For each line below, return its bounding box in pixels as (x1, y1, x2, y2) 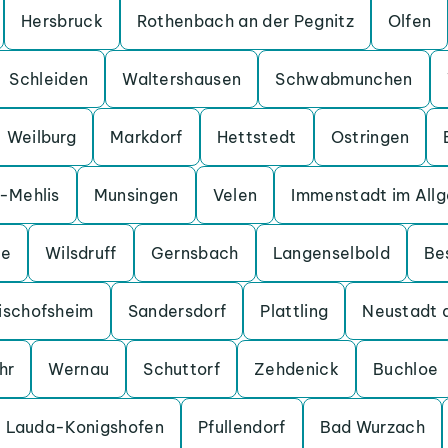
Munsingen (93, 185, 179, 205)
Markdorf (110, 127, 183, 147)
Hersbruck (20, 11, 103, 31)
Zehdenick (254, 359, 339, 379)
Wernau (48, 359, 110, 379)
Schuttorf (143, 359, 221, 379)
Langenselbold (272, 243, 390, 263)
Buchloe (373, 359, 439, 379)
